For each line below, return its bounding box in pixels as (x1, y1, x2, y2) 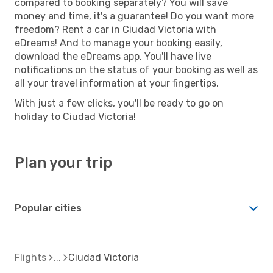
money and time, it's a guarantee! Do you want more (15, 10, 254, 22)
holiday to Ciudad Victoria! (15, 110, 136, 122)
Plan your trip (15, 154, 112, 171)
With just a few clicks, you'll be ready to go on (15, 97, 224, 109)
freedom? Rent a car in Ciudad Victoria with (15, 23, 216, 35)
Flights (15, 251, 46, 263)
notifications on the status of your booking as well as (15, 63, 258, 76)
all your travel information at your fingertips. (15, 77, 219, 89)
